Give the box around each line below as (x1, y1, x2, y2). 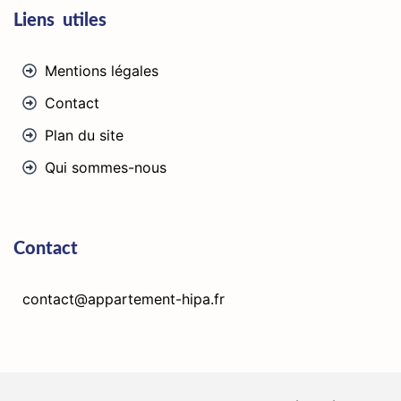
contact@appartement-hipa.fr (22, 289, 225, 308)
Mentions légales (45, 61, 158, 80)
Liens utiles (13, 11, 107, 30)
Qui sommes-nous (45, 158, 166, 176)
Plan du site (45, 125, 124, 144)
